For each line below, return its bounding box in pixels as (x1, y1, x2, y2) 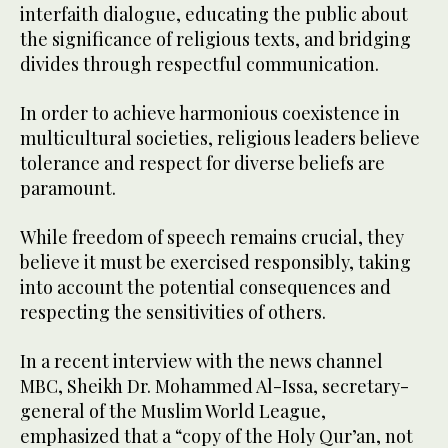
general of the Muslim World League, (20, 398, 326, 423)
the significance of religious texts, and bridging (20, 26, 411, 51)
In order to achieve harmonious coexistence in (20, 100, 400, 125)
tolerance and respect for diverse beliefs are (20, 150, 385, 175)
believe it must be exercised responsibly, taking (20, 249, 411, 274)
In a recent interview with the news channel (20, 348, 383, 373)
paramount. (20, 175, 116, 200)
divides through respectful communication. (20, 51, 379, 76)
